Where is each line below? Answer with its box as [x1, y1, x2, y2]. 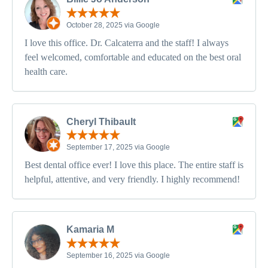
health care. [25, 66, 68, 77]
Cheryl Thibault [66, 116, 136, 127]
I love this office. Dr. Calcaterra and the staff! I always [25, 37, 229, 48]
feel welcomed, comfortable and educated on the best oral [25, 51, 241, 62]
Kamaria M [66, 224, 114, 235]
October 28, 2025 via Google [66, 20, 160, 29]
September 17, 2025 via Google [66, 143, 170, 152]
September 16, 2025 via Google [66, 251, 170, 260]
